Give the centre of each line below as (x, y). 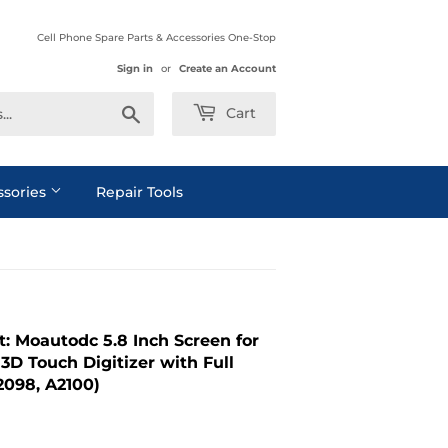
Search (161, 109)
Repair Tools (139, 192)
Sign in (135, 68)
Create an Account (227, 68)
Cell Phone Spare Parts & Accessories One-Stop (156, 37)
